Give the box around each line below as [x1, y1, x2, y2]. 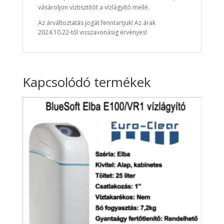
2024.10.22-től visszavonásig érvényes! [37, 28, 147, 37]
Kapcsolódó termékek [22, 73, 151, 91]
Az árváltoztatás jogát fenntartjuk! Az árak [37, 18, 155, 27]
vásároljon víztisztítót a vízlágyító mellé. [37, 3, 149, 12]
